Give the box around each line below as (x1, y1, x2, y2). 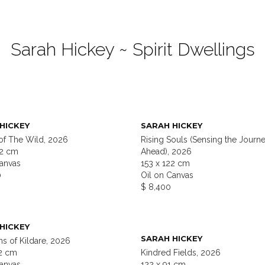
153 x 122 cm (141, 159, 190, 169)
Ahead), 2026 (141, 147, 192, 157)
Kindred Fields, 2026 (141, 248, 221, 258)
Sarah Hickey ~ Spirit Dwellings (10, 39, 255, 60)
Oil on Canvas (141, 170, 193, 180)
